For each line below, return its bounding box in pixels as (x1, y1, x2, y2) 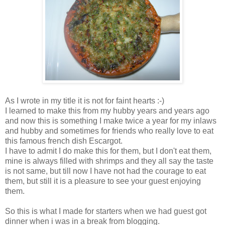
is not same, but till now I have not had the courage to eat (5, 167, 206, 176)
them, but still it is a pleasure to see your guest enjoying (5, 177, 201, 186)
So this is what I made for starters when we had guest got (5, 207, 206, 216)
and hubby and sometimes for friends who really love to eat (5, 127, 213, 136)
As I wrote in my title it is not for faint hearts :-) (5, 96, 164, 105)
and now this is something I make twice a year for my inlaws (5, 117, 216, 126)
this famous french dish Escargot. (5, 137, 123, 146)
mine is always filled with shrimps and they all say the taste (5, 157, 213, 166)
